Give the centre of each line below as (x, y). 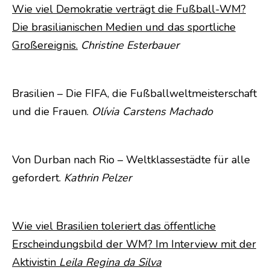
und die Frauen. (52, 111)
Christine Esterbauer (131, 45)
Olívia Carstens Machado (152, 111)
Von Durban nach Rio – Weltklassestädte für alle (131, 159)
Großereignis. (45, 45)
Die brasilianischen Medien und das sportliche (124, 27)
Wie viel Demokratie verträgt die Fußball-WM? (129, 9)
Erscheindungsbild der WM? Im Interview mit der (134, 244)
